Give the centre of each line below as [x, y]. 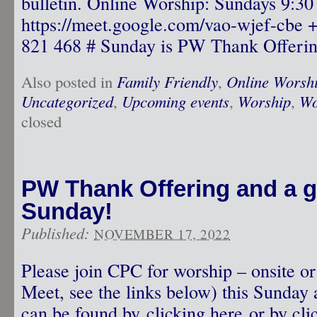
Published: [58, 233]
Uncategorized [67, 101]
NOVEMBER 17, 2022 [162, 234]
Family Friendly [167, 81]
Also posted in [69, 81]
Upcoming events [175, 101]
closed [41, 121]
